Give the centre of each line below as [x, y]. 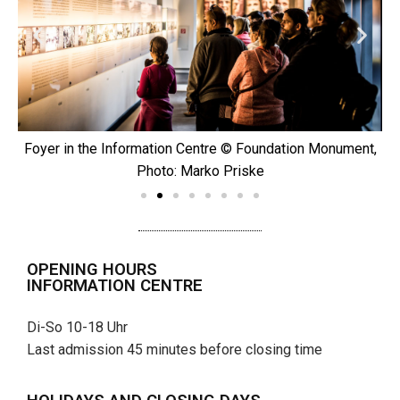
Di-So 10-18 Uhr [77, 327]
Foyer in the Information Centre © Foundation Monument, [200, 148]
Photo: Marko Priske [200, 171]
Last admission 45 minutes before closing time [175, 349]
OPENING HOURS [92, 269]
